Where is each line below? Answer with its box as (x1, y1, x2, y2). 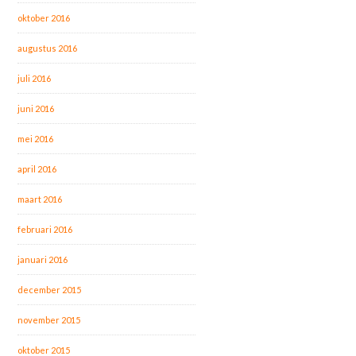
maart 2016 (17, 193, 63, 204)
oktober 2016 (17, 12, 71, 23)
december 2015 (17, 284, 82, 295)
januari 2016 (17, 253, 68, 265)
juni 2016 (17, 103, 55, 114)
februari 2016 (17, 223, 73, 234)
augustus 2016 (17, 42, 78, 53)
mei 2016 (17, 133, 54, 144)
